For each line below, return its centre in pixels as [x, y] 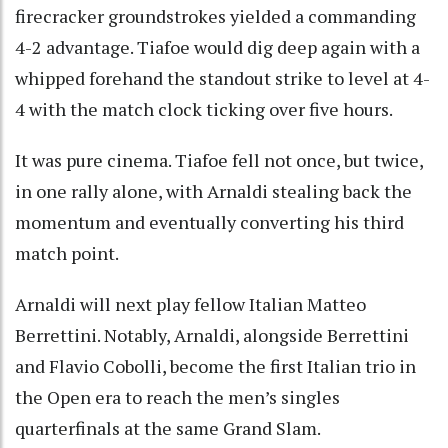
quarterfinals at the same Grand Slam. [168, 427]
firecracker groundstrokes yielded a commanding [215, 15]
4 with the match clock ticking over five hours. [204, 108]
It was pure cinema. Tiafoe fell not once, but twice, [219, 159]
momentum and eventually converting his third [209, 221]
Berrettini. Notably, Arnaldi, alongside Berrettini [212, 334]
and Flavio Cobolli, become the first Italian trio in [215, 365]
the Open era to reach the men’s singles [177, 396]
